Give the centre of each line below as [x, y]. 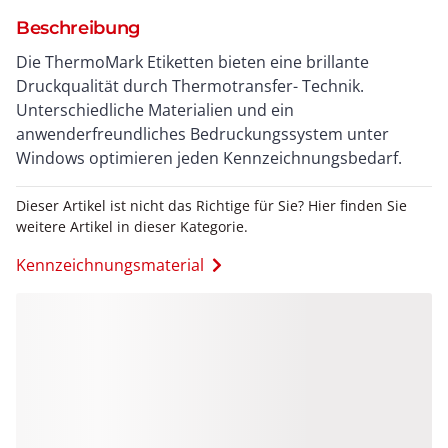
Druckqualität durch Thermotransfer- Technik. [190, 86]
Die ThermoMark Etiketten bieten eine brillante [192, 62]
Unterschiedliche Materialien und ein [155, 110]
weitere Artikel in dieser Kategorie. [132, 226]
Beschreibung [78, 28]
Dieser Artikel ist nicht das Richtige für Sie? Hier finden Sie [211, 205]
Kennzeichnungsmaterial [110, 265]
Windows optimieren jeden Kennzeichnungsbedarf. [209, 158]
